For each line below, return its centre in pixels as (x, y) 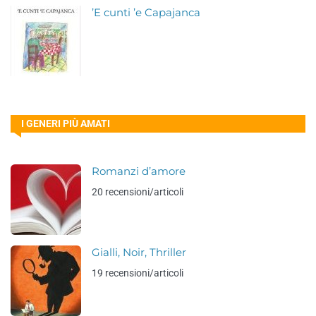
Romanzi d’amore (139, 171)
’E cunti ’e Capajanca (146, 13)
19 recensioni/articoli (138, 273)
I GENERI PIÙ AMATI (66, 123)
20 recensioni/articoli (138, 192)
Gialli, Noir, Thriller (139, 253)
